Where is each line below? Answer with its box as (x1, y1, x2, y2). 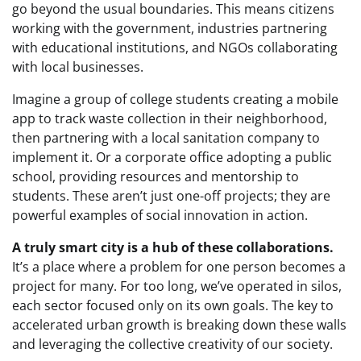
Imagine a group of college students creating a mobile (12, 90, 338, 109)
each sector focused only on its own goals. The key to (12, 297, 334, 315)
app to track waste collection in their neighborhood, (12, 110, 327, 128)
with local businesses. (12, 58, 143, 77)
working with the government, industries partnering (12, 19, 327, 38)
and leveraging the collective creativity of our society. (12, 335, 333, 354)
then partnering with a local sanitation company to (12, 129, 320, 147)
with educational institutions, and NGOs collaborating (12, 39, 338, 57)
